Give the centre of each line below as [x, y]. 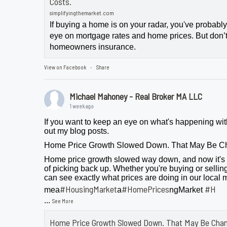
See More [63, 201]
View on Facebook [65, 67]
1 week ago [82, 106]
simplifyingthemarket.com [82, 13]
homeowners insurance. [93, 47]
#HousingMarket [89, 189]
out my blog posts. [77, 131]
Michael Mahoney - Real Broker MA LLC [136, 97]
